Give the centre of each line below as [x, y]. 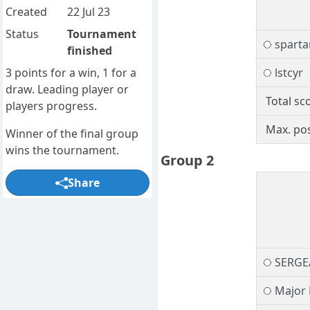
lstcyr [289, 73]
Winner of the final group [72, 134]
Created [26, 12]
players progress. [51, 106]
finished [89, 51]
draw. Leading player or [67, 90]
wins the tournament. [62, 151]
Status [22, 34]
